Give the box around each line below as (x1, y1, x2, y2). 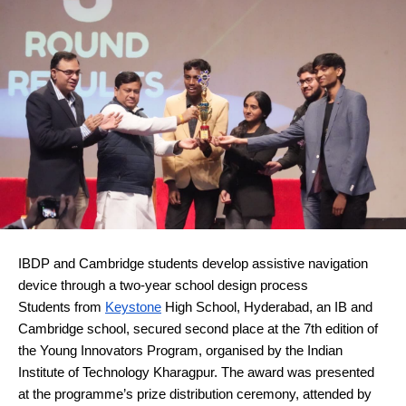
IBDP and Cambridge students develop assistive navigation (18, 256, 368, 271)
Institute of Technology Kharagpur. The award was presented (18, 364, 374, 380)
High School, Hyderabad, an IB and (161, 299, 372, 314)
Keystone (105, 299, 161, 314)
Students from (18, 299, 105, 314)
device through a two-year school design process (18, 277, 308, 293)
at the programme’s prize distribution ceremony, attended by (18, 386, 372, 401)
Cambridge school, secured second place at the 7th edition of (18, 321, 378, 336)
